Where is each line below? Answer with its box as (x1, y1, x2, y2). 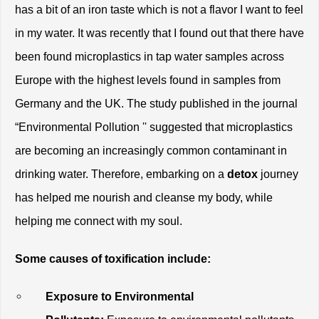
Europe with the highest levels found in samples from (15, 73, 281, 86)
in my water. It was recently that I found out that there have (15, 26, 304, 39)
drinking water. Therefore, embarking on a (15, 167, 224, 180)
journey (261, 167, 298, 180)
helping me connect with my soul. (15, 214, 185, 227)
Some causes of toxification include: (15, 252, 211, 265)
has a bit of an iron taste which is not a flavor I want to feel (15, 3, 303, 16)
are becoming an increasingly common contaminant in (15, 144, 287, 157)
